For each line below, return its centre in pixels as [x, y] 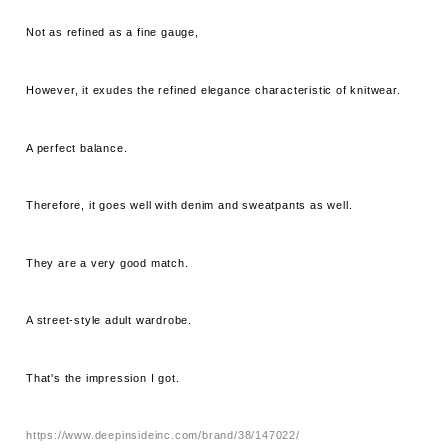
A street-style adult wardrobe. [109, 320]
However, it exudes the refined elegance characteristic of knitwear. [213, 89]
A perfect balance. [77, 147]
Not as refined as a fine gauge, [112, 32]
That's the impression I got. [103, 377]
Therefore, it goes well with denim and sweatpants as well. [189, 205]
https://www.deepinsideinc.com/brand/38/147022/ [163, 435]
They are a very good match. [107, 262]
